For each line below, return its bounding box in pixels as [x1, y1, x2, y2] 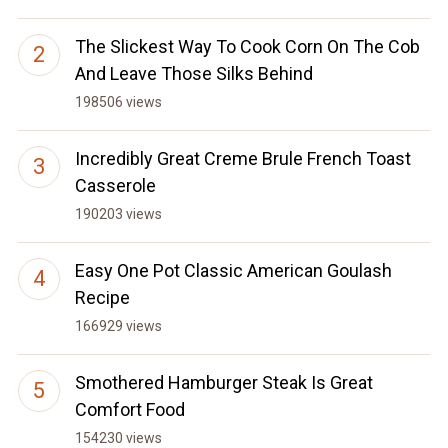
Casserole [74, 175, 156, 197]
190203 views [74, 206, 162, 223]
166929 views [74, 318, 162, 335]
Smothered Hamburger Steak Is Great [74, 372, 373, 394]
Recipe [74, 287, 130, 309]
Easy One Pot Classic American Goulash [74, 260, 392, 282]
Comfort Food [74, 399, 185, 421]
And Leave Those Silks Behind [74, 63, 313, 85]
